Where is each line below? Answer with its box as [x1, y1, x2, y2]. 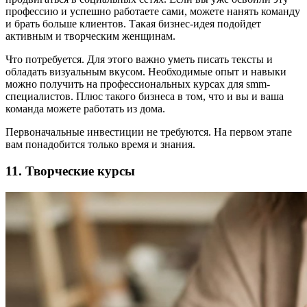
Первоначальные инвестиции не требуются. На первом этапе [5, 126, 292, 138]
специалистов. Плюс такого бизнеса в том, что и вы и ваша [5, 90, 284, 103]
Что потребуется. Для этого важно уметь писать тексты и [5, 53, 273, 66]
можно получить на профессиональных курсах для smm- [5, 78, 270, 90]
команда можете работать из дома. [5, 103, 165, 115]
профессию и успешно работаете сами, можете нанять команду [5, 5, 300, 18]
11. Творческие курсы [5, 163, 135, 178]
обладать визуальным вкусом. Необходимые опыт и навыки [5, 66, 286, 78]
